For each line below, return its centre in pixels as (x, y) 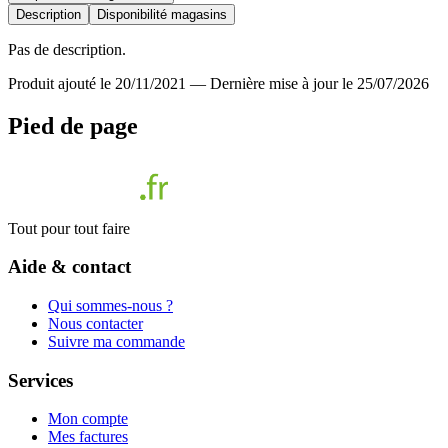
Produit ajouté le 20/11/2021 (97, 83)
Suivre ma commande (116, 341)
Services (40, 380)
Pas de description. (67, 49)
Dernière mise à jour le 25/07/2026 (319, 83)
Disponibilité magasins (162, 14)
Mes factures (88, 437)
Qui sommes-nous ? (110, 305)
